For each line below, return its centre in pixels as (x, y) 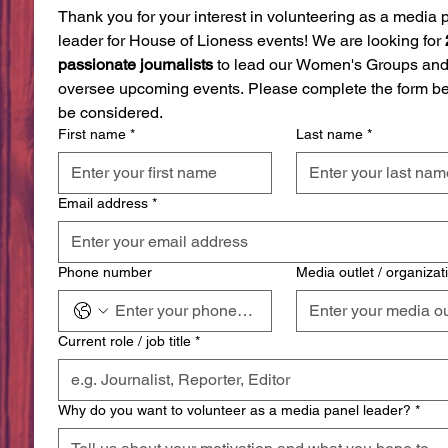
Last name (329, 133)
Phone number (105, 271)
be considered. (110, 112)
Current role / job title (124, 340)
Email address (103, 202)
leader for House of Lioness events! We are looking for (251, 40)
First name (92, 133)
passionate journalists (135, 64)
